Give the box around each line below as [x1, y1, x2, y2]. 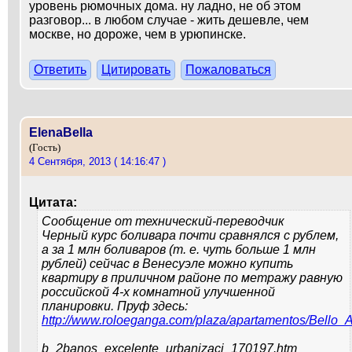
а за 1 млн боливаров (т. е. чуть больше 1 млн [42, 243, 316, 256]
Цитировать [101, 63, 170, 76]
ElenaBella [29, 126, 93, 139]
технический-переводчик [135, 214, 284, 228]
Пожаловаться [185, 63, 271, 76]
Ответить [34, 63, 86, 76]
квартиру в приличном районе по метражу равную [42, 271, 343, 284]
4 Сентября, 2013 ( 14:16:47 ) [29, 156, 166, 167]
